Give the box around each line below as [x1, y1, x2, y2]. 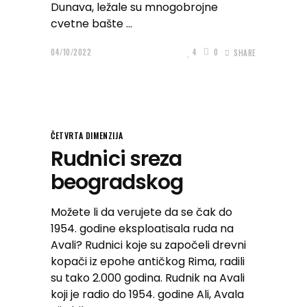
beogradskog [51, 168, 184, 197]
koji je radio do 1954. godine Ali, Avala [51, 286, 244, 302]
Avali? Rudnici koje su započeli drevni [51, 237, 246, 253]
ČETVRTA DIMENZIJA [51, 130, 123, 141]
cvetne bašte [51, 16, 126, 32]
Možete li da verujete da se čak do [51, 204, 232, 220]
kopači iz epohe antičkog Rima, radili [51, 254, 245, 269]
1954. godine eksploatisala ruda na [51, 221, 234, 236]
